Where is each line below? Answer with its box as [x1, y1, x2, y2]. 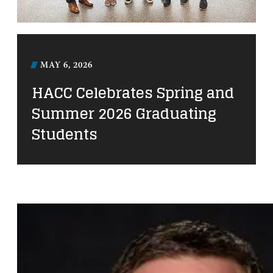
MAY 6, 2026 [40, 62, 93, 71]
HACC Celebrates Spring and [32, 80, 234, 107]
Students [32, 121, 97, 148]
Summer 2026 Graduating [32, 101, 216, 127]
